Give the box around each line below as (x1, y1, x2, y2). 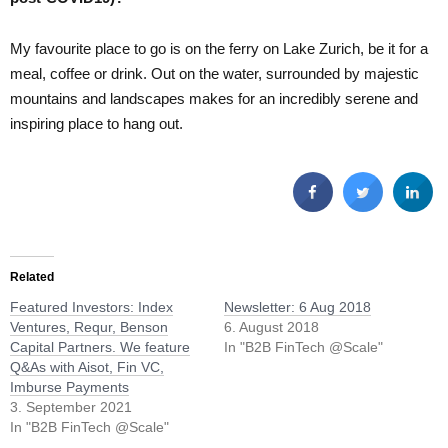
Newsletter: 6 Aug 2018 (224, 298, 371, 315)
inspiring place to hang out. (10, 114, 183, 132)
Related (10, 269, 54, 284)
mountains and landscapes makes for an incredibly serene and (10, 89, 418, 107)
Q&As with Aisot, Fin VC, (10, 358, 164, 375)
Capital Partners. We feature (10, 338, 190, 355)
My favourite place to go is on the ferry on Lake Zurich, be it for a (10, 39, 428, 57)
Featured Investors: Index (10, 298, 173, 315)
